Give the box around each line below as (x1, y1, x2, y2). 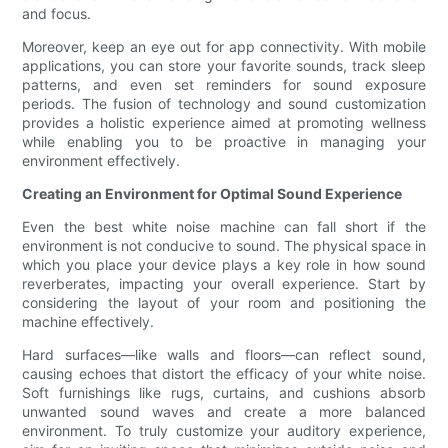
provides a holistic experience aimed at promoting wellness (22, 114, 426, 132)
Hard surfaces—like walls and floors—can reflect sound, (22, 346, 426, 364)
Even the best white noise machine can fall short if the (22, 218, 426, 236)
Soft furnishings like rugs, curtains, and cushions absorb (22, 384, 426, 402)
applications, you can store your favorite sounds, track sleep (22, 57, 426, 75)
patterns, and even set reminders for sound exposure (22, 76, 426, 94)
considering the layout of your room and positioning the (22, 294, 426, 312)
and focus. (22, 5, 92, 23)
